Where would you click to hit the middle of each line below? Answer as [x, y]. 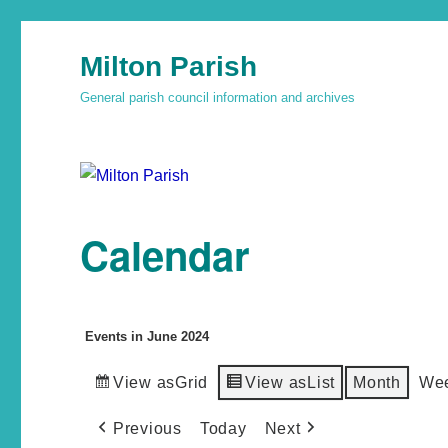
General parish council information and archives [218, 97]
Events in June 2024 [147, 336]
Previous [147, 428]
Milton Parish [169, 66]
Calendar [165, 254]
